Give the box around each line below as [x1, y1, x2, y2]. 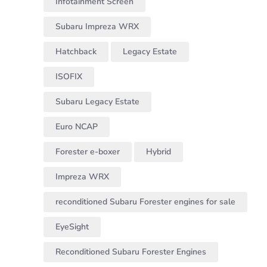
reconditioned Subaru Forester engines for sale [55, 196, 235, 208]
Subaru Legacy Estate [55, 96, 139, 108]
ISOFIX [55, 71, 82, 83]
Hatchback [55, 46, 97, 58]
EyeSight [55, 221, 89, 233]
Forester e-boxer [55, 146, 120, 158]
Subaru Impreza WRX [55, 21, 139, 33]
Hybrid [146, 146, 171, 158]
